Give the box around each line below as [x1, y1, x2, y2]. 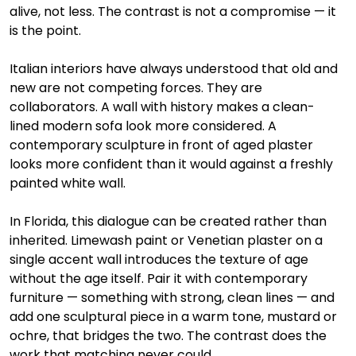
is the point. [10, 21, 81, 41]
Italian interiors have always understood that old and [10, 60, 341, 79]
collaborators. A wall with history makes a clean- [10, 98, 315, 117]
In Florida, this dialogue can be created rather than [10, 212, 330, 231]
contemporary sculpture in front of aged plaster [10, 136, 316, 155]
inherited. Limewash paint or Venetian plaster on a [10, 231, 326, 250]
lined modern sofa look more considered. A [10, 117, 280, 136]
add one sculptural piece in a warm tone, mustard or [10, 308, 340, 327]
